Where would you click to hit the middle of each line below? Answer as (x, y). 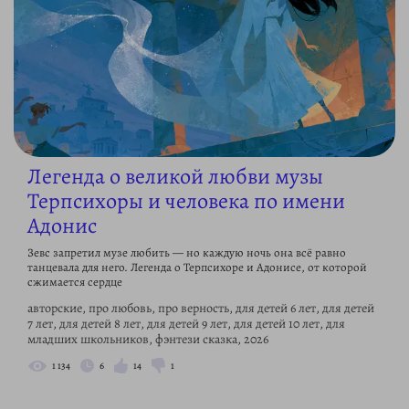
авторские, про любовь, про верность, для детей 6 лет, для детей (201, 309)
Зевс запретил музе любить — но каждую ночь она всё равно (187, 253)
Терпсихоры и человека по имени (186, 201)
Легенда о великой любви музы (175, 177)
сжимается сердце (75, 282)
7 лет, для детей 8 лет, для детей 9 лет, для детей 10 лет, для (186, 324)
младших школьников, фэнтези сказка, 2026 (148, 340)
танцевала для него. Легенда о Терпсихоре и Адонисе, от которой (197, 267)
